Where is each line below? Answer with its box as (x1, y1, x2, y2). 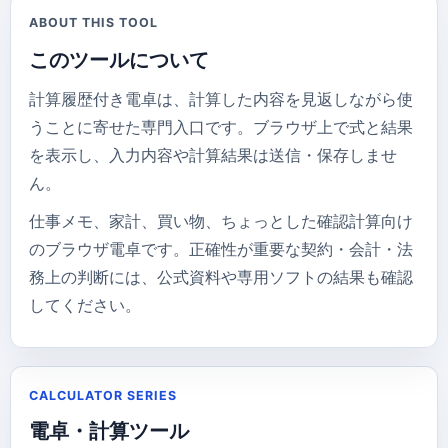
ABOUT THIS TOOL (29, 15, 158, 30)
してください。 (29, 295, 141, 315)
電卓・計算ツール (29, 419, 189, 443)
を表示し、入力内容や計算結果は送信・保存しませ (29, 145, 397, 165)
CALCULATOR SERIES (29, 388, 177, 403)
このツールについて (29, 48, 209, 72)
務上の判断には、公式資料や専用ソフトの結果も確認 (29, 267, 413, 287)
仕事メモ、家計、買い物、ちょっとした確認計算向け (29, 211, 413, 231)
